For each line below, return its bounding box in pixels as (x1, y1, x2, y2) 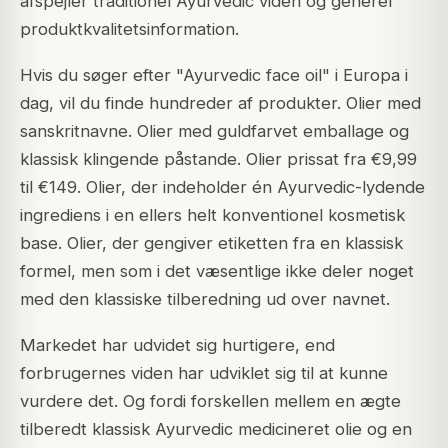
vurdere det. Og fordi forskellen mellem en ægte (20, 391, 401, 412)
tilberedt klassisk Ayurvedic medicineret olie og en (20, 419, 412, 440)
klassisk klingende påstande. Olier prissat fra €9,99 (20, 149, 417, 170)
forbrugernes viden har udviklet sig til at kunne (20, 363, 388, 384)
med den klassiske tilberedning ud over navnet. (20, 289, 390, 310)
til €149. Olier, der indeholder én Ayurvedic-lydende (20, 177, 425, 198)
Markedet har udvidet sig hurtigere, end (20, 335, 335, 356)
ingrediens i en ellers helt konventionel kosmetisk (20, 205, 405, 226)
